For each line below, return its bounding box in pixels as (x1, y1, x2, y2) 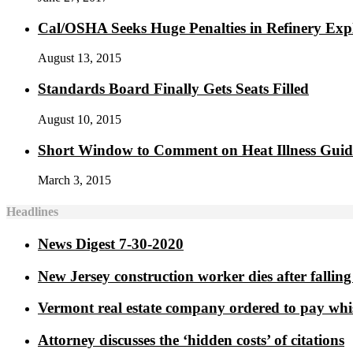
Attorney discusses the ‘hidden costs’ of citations (38, 331, 344, 348)
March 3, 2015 (38, 173, 111, 188)
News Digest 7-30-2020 (38, 235, 184, 252)
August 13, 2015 (38, 51, 121, 65)
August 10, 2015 (38, 112, 121, 126)
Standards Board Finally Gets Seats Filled (38, 80, 309, 98)
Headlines (6, 204, 58, 218)
